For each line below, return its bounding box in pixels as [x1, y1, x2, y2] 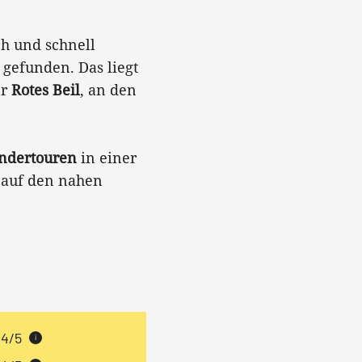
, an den [80, 80, 137, 99]
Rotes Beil [11, 80, 80, 99]
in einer [77, 148, 137, 167]
